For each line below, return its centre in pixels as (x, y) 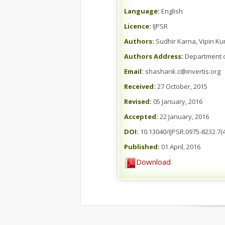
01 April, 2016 (180, 147)
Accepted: (141, 117)
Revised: (138, 101)
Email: (134, 71)
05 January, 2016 (177, 101)
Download (153, 162)
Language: (142, 11)
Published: (142, 147)
